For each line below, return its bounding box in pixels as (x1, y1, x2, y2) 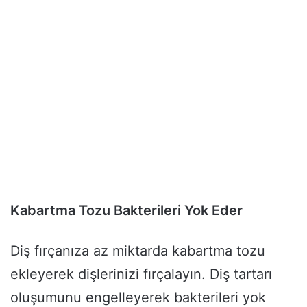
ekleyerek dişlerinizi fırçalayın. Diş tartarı (10, 266, 272, 283)
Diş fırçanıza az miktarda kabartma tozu (10, 243, 265, 260)
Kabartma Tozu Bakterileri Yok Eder (10, 202, 243, 219)
